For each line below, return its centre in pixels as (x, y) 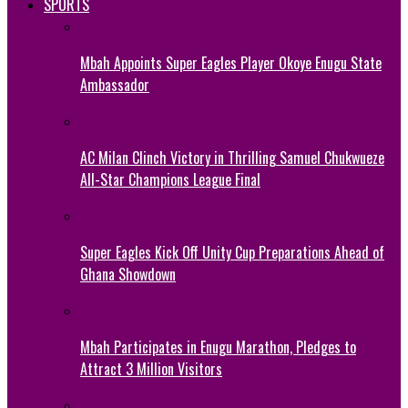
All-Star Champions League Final (170, 179)
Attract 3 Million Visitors (151, 368)
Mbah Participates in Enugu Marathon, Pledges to (218, 347)
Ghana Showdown (128, 274)
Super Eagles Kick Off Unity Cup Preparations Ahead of (232, 252)
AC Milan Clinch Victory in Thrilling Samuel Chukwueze (232, 157)
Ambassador (115, 84)
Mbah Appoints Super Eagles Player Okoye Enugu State (231, 62)
